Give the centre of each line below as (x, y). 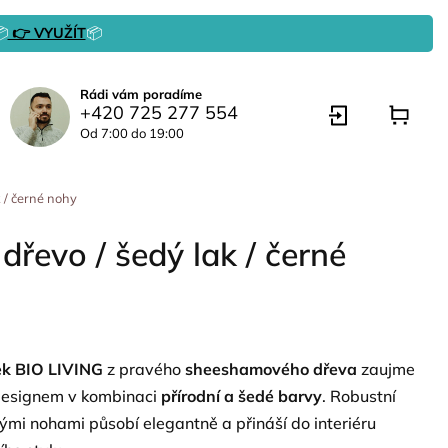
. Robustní (359, 396)
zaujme (386, 369)
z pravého (144, 369)
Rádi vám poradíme (141, 94)
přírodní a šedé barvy (241, 396)
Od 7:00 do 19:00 (132, 133)
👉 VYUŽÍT (46, 33)
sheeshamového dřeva (271, 369)
